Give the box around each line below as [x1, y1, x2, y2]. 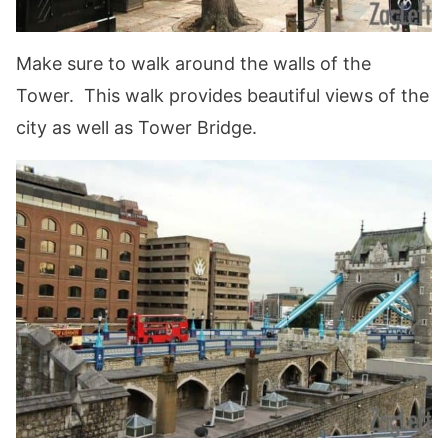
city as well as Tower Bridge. [16, 117, 257, 139]
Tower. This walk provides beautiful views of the [16, 85, 429, 107]
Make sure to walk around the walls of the [16, 53, 371, 75]
